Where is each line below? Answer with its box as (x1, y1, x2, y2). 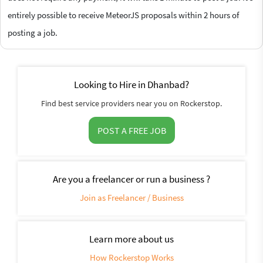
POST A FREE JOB (97, 124, 166, 136)
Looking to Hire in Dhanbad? (74, 77, 189, 91)
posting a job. (8, 26, 58, 38)
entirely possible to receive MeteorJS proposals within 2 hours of (8, 9, 239, 21)
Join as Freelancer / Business (79, 191, 184, 203)
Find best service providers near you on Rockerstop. (41, 97, 222, 109)
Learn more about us (89, 232, 174, 245)
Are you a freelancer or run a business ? (53, 172, 210, 186)
